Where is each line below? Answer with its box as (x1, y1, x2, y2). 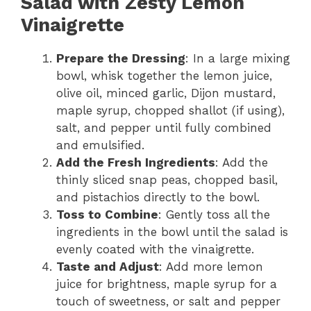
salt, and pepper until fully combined (56, 121, 271, 135)
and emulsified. (56, 138, 144, 152)
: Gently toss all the (158, 208, 270, 221)
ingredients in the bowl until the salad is (56, 225, 288, 239)
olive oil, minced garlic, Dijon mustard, (56, 86, 276, 100)
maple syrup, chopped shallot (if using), (56, 103, 285, 117)
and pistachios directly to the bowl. (56, 190, 260, 204)
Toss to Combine (56, 208, 158, 221)
